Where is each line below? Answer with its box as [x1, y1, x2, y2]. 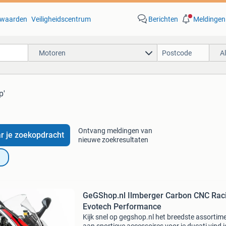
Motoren [38, 48, 66, 57]
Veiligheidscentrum [31, 15, 91, 23]
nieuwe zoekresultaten [78, 136, 148, 144]
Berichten [148, 15, 178, 23]
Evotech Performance [82, 202, 161, 211]
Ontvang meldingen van [78, 127, 152, 135]
